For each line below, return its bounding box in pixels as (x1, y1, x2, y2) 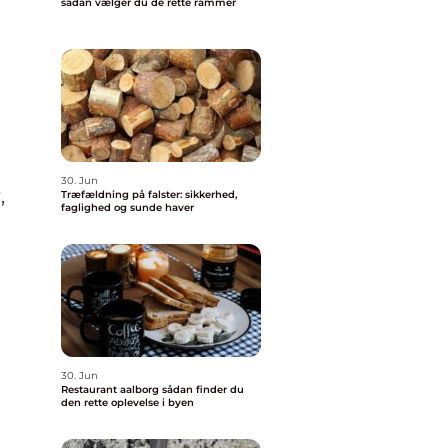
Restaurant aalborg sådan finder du (61, 383, 162, 396)
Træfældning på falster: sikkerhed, (61, 188, 237, 201)
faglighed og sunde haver (61, 201, 194, 214)
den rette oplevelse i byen (61, 396, 194, 409)
